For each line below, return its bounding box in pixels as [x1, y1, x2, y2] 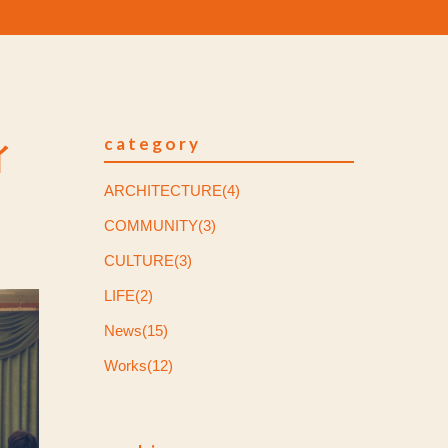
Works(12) [104, 356, 173, 374]
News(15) [104, 321, 168, 339]
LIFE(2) [104, 286, 153, 304]
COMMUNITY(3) [104, 216, 216, 234]
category [104, 133, 201, 154]
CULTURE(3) [104, 251, 192, 269]
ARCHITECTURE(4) [104, 181, 240, 199]
